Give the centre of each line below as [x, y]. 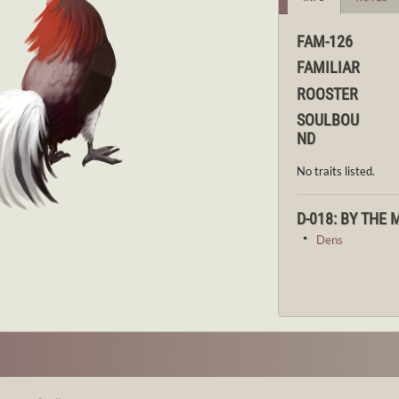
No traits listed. [336, 171]
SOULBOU [328, 120]
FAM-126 [325, 42]
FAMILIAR [329, 68]
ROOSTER [328, 94]
